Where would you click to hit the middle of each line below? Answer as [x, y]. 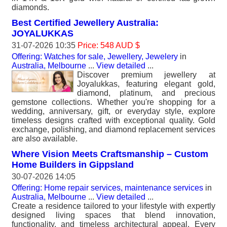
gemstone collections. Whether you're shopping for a [113, 102]
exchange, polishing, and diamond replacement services [113, 129]
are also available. [45, 139]
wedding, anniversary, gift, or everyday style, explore [113, 111]
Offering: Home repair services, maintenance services [107, 188]
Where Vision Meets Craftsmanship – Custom [110, 154]
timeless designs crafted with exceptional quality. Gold [113, 120]
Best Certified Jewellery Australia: [85, 23]
